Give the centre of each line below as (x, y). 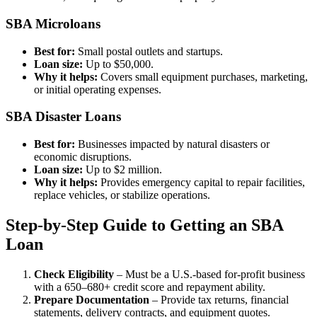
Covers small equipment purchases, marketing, (203, 76)
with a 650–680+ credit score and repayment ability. (150, 287)
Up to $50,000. (118, 64)
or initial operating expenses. (98, 89)
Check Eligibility (74, 274)
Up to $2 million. (122, 170)
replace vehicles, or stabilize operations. (122, 195)
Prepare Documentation (92, 299)
